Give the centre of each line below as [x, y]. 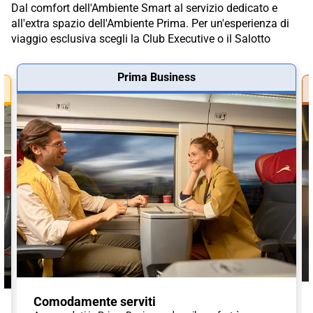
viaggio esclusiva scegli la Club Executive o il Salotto [141, 38]
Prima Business [156, 77]
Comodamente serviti [95, 302]
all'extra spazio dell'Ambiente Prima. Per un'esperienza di [150, 23]
